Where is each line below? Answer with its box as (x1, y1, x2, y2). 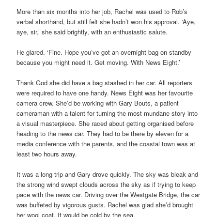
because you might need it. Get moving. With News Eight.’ (16, 58, 181, 67)
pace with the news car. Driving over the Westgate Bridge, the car (16, 190, 201, 200)
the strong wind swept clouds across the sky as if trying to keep (16, 180, 196, 189)
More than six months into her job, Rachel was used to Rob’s (16, 6, 188, 16)
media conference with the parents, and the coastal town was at (16, 139, 196, 149)
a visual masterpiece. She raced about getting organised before (16, 119, 194, 128)
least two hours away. (16, 149, 77, 159)
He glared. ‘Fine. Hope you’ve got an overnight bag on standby (16, 47, 192, 57)
